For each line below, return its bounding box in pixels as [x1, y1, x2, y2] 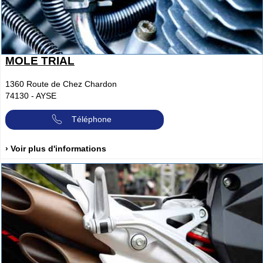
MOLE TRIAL [5, 55, 75, 68]
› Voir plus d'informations [5, 143, 106, 153]
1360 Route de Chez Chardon [5, 79, 117, 89]
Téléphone [72, 114, 112, 124]
